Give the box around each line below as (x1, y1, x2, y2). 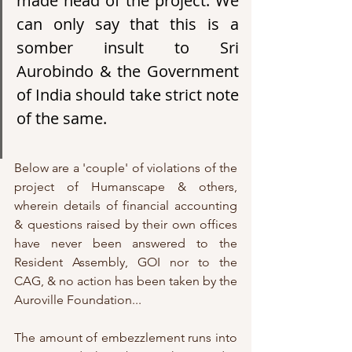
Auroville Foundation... (14, 291, 141, 307)
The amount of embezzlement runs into (14, 329, 237, 345)
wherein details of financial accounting (14, 197, 237, 213)
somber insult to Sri (16, 36, 239, 58)
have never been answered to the (14, 235, 237, 251)
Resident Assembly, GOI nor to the (14, 254, 237, 269)
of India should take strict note (16, 83, 239, 105)
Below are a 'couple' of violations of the (14, 159, 237, 175)
